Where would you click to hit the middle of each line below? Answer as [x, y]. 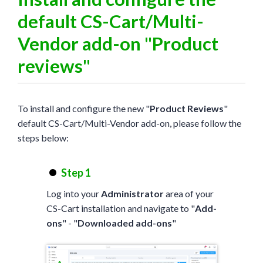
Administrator [132, 193]
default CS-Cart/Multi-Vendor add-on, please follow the [129, 123]
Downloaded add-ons [124, 222]
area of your [188, 193]
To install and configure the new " [84, 108]
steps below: [43, 137]
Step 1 [76, 172]
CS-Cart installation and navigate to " [120, 208]
